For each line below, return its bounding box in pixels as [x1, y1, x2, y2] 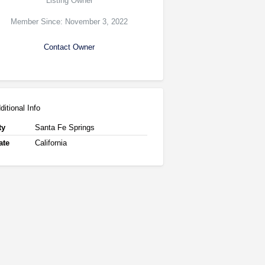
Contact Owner [44, 42, 95, 51]
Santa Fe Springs [34, 122, 95, 132]
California [34, 138, 67, 147]
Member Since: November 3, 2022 [11, 17, 128, 26]
